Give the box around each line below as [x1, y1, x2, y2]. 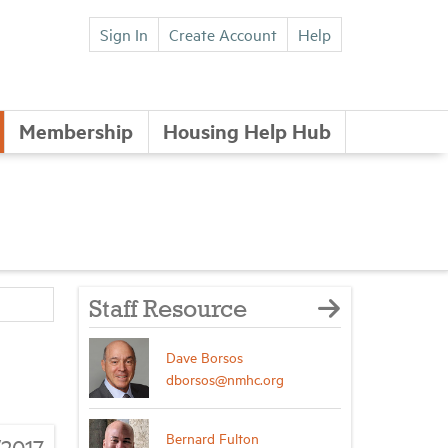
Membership [19, 117, 134, 144]
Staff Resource [88, 298, 247, 323]
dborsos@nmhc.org [165, 369, 284, 388]
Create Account [169, 23, 277, 45]
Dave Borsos [165, 347, 243, 366]
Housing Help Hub [162, 117, 331, 144]
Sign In [100, 23, 148, 45]
